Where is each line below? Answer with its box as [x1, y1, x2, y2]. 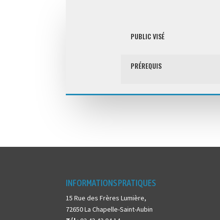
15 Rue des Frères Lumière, [66, 193, 147, 202]
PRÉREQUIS [130, 60, 162, 71]
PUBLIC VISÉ [130, 31, 165, 42]
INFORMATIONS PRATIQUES [66, 177, 156, 188]
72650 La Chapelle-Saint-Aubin [66, 204, 153, 214]
